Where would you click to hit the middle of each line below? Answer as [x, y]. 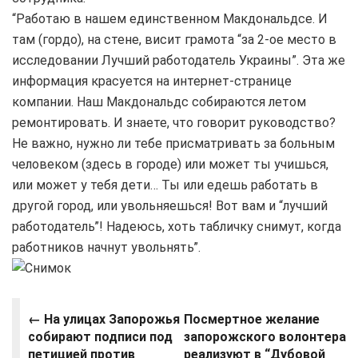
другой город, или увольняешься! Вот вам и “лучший [170, 205]
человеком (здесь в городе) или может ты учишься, [170, 164]
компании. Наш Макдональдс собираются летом [159, 101]
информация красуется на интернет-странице [152, 81]
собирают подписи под [100, 336]
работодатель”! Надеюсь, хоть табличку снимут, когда [177, 226]
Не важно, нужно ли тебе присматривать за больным [173, 143]
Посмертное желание [252, 319]
